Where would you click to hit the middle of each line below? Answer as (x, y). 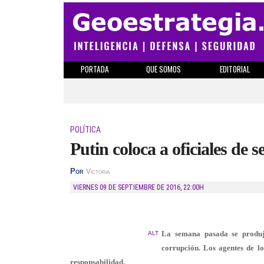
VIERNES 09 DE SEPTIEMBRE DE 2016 (129, 187)
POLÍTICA (85, 130)
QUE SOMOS (164, 69)
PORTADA (95, 69)
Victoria (98, 171)
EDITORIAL (235, 69)
